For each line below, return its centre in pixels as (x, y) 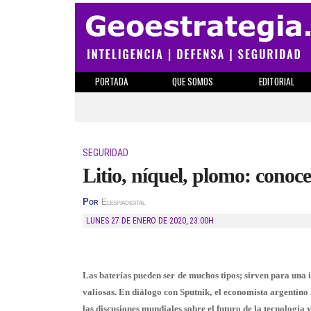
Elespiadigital (123, 202)
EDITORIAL (276, 81)
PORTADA (111, 81)
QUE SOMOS (193, 81)
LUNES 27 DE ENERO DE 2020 (138, 221)
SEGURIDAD (106, 153)
